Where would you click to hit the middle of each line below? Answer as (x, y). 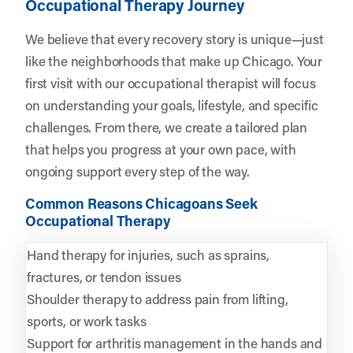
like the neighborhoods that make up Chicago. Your (174, 60)
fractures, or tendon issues (104, 276)
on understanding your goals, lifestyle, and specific (172, 104)
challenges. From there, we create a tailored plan (167, 126)
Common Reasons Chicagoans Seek (141, 203)
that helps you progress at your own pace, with (161, 149)
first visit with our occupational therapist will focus (171, 82)
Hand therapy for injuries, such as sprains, (149, 254)
